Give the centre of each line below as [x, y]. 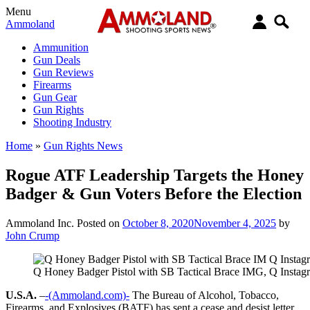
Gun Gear [55, 97]
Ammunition [61, 47]
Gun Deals [57, 60]
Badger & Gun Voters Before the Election [154, 193]
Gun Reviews [63, 72]
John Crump [33, 235]
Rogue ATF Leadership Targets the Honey [155, 175]
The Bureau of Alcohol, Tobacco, [204, 295]
